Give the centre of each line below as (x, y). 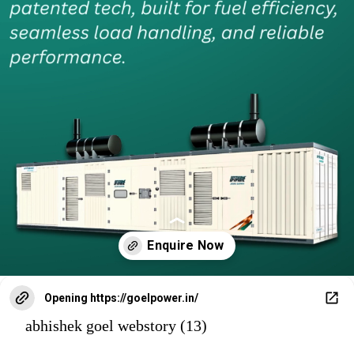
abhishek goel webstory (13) (116, 326)
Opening (66, 298)
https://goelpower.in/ (144, 298)
